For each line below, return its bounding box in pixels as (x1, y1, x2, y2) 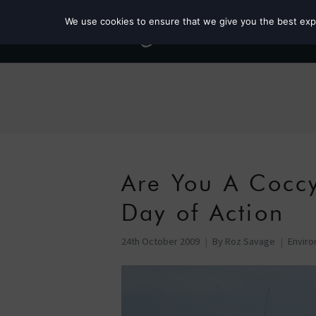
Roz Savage (225, 235, 275, 248)
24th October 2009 (121, 235, 200, 248)
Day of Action (121, 199, 285, 226)
